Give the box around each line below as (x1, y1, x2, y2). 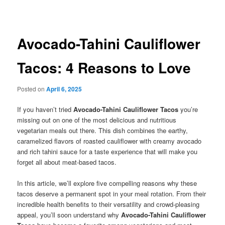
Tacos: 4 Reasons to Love (17, 57, 191, 78)
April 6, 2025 (46, 84, 82, 93)
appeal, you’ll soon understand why (17, 210, 122, 220)
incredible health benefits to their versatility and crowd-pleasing (17, 199, 200, 209)
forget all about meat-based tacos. (17, 157, 117, 167)
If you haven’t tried (17, 104, 74, 114)
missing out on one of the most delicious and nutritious (17, 115, 177, 125)
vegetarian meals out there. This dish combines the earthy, (17, 126, 188, 135)
